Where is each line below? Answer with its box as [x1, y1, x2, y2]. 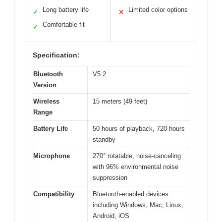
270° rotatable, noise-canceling [93, 152, 181, 160]
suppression [93, 174, 127, 182]
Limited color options [128, 6, 188, 14]
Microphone [33, 152, 70, 160]
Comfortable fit [43, 21, 85, 29]
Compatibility [33, 190, 74, 198]
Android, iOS [93, 212, 129, 220]
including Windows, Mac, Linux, [93, 201, 183, 209]
